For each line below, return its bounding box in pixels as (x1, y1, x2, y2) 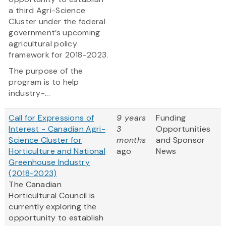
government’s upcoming (9, 27, 100, 38)
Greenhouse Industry (9, 157, 90, 168)
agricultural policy (9, 38, 78, 49)
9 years (117, 112, 146, 124)
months (117, 135, 146, 146)
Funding (156, 112, 186, 124)
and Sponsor (156, 135, 205, 146)
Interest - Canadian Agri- (9, 124, 105, 135)
